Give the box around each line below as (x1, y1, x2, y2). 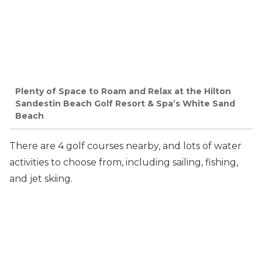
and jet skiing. (9, 173, 73, 185)
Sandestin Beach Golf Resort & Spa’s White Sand (15, 98, 235, 109)
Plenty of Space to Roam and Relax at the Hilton (15, 86, 231, 97)
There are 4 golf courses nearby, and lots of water (9, 140, 242, 152)
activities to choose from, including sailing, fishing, (9, 157, 238, 168)
